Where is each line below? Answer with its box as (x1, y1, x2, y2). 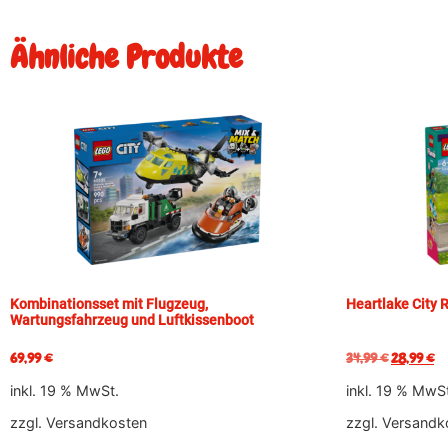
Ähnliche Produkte (10, 36, 242, 78)
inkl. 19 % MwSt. (10, 381, 119, 399)
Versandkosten (46, 413, 147, 431)
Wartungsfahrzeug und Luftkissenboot (10, 311, 254, 328)
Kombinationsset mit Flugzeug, (10, 295, 208, 312)
